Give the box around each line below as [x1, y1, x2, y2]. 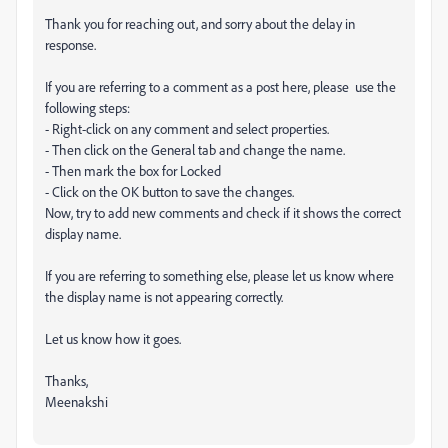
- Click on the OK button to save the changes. [45, 183, 294, 200]
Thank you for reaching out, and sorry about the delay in [45, 15, 355, 32]
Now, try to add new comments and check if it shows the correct [45, 204, 401, 221]
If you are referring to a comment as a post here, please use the [45, 78, 396, 95]
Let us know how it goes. [45, 330, 181, 347]
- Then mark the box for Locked [45, 162, 221, 179]
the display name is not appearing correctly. [45, 288, 283, 305]
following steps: [45, 99, 130, 116]
